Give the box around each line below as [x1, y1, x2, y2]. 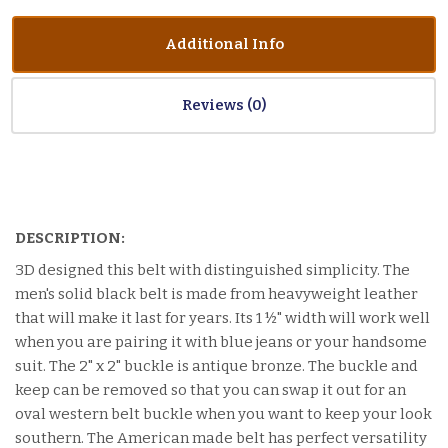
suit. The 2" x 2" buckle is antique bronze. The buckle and [15, 356, 418, 375]
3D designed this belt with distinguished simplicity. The [15, 260, 410, 279]
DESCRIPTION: [15, 229, 125, 248]
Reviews [181, 96, 247, 115]
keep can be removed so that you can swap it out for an [15, 380, 406, 399]
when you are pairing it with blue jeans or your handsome [15, 332, 427, 351]
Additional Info [164, 35, 284, 54]
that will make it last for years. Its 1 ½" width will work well [15, 308, 430, 327]
